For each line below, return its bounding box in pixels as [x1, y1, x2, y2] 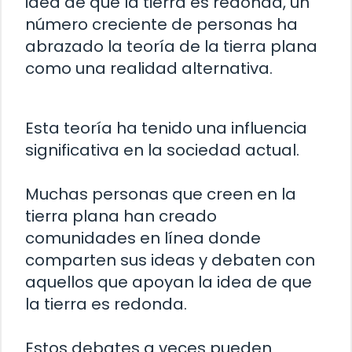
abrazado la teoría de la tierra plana [25, 35, 317, 57]
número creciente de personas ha [25, 13, 298, 35]
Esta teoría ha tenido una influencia [25, 116, 307, 139]
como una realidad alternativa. [25, 57, 273, 79]
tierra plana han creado [25, 204, 217, 227]
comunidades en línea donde [25, 226, 261, 249]
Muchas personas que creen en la [25, 182, 296, 205]
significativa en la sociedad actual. [25, 138, 299, 161]
